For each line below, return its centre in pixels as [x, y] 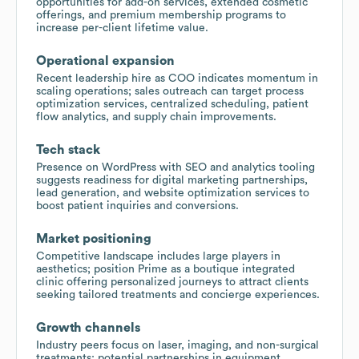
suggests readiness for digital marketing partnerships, [172, 180]
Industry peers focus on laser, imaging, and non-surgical [177, 345]
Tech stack [68, 149]
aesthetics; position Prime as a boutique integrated [165, 269]
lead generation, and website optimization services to [173, 193]
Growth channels [88, 327]
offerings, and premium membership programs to [161, 15]
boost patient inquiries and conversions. [137, 206]
